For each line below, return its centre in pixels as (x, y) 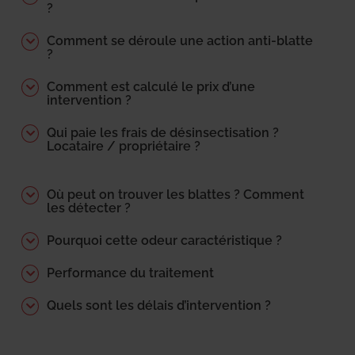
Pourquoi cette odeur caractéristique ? (164, 240)
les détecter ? (89, 208)
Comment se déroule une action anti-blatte (180, 40)
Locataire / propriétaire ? (124, 146)
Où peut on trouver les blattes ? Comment (176, 194)
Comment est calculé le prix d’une (151, 86)
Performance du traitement (130, 273)
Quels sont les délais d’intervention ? (159, 305)
